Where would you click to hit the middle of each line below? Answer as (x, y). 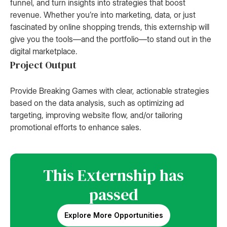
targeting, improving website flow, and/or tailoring (96, 115)
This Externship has (113, 175)
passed (113, 195)
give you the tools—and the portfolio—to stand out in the (111, 39)
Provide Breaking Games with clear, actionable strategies (110, 91)
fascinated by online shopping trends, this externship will (110, 27)
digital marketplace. (44, 51)
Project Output (43, 65)
